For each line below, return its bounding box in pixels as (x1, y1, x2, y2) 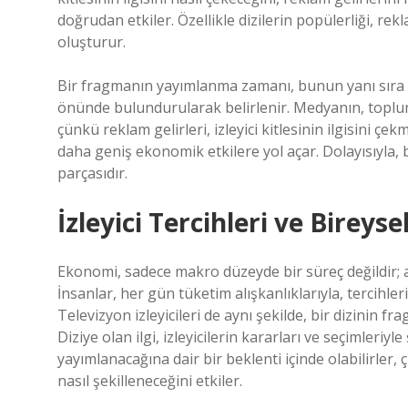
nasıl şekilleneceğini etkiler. (57, 371, 242, 391)
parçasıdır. (57, 163, 127, 183)
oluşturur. (57, 32, 126, 52)
